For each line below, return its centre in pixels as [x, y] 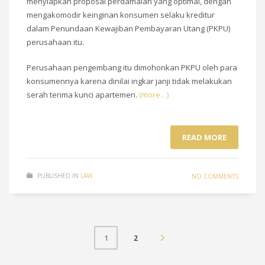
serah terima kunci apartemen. [83, 95]
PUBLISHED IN [58, 176]
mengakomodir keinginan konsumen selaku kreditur [121, 15]
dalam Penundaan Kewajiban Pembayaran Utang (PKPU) [128, 29]
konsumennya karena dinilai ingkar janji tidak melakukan [129, 81]
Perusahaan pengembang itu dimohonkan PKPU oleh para [132, 68]
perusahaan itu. [55, 42]
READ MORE [204, 138]
